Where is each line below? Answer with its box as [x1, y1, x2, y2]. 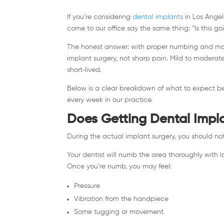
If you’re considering [67, 13, 131, 20]
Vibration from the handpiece [74, 195, 169, 202]
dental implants [132, 13, 183, 20]
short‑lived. [67, 66, 102, 73]
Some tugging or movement [74, 208, 164, 215]
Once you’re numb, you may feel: [67, 162, 172, 170]
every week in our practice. [67, 96, 153, 103]
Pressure [74, 182, 100, 189]
